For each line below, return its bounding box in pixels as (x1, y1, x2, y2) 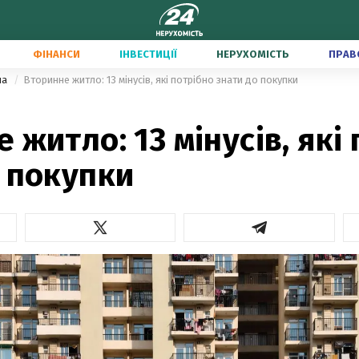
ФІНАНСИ (33, 48, 80, 60)
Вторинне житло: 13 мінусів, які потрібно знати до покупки (23, 74, 298, 86)
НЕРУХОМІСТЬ (216, 48, 289, 60)
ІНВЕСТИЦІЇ (119, 48, 177, 60)
